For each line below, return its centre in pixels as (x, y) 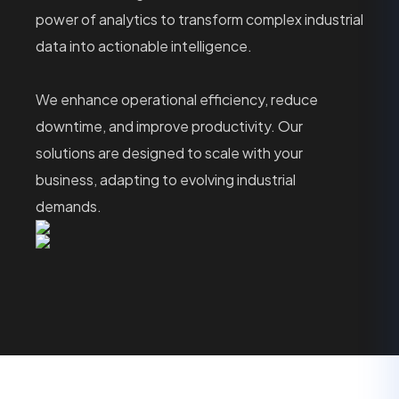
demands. (69, 206)
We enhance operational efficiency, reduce (177, 99)
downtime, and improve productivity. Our (169, 126)
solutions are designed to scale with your (169, 153)
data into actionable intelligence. (144, 46)
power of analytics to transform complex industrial (199, 19)
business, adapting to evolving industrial (166, 179)
